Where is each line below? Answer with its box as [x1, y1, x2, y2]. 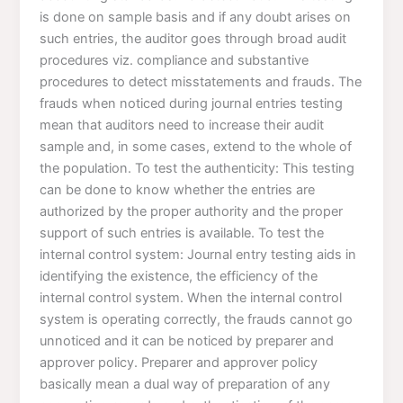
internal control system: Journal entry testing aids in [40, 246, 357, 263]
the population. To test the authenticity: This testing [40, 159, 355, 176]
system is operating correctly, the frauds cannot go [40, 310, 354, 327]
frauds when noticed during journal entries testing [40, 94, 344, 112]
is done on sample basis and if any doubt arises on [40, 8, 352, 25]
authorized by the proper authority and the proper [40, 202, 344, 219]
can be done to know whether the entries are [40, 181, 316, 198]
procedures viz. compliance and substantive [40, 51, 309, 68]
